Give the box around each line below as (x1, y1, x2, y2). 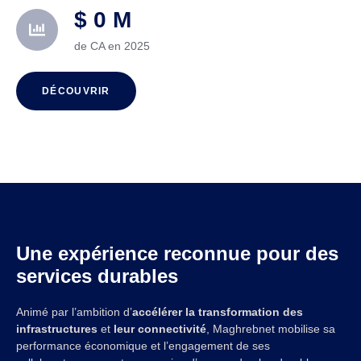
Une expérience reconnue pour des (16, 243, 338, 265)
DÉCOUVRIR (42, 85, 110, 98)
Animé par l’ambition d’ (16, 305, 132, 319)
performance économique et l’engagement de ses (16, 339, 270, 353)
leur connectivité (114, 322, 206, 336)
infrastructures (16, 322, 98, 336)
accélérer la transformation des (132, 305, 303, 319)
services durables (16, 265, 178, 288)
